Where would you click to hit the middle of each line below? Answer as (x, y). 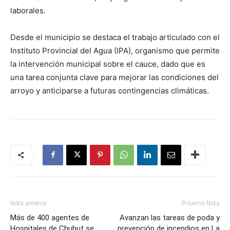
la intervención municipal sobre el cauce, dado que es (108, 64)
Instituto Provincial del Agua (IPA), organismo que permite (115, 50)
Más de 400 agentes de (50, 217)
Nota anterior (28, 203)
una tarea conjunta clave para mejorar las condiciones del (114, 77)
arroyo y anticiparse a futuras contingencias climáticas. (110, 90)
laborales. (28, 10)
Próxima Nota (201, 203)
